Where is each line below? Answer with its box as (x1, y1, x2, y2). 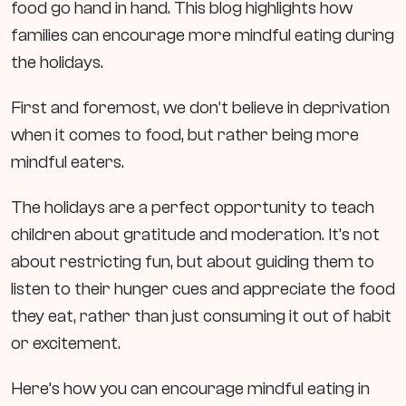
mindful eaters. (11, 150, 124, 172)
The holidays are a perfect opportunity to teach (11, 196, 374, 217)
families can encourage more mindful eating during (11, 24, 394, 45)
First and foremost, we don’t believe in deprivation (11, 96, 390, 118)
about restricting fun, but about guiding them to (11, 250, 374, 272)
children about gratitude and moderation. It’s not (11, 223, 380, 245)
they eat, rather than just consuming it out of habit (11, 304, 391, 326)
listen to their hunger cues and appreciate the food (11, 277, 395, 299)
